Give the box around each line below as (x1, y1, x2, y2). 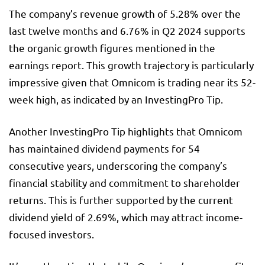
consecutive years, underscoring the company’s (9, 159, 227, 172)
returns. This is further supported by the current (9, 193, 233, 206)
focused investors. (9, 228, 94, 241)
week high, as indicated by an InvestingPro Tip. (9, 93, 223, 106)
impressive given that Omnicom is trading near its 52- (9, 76, 256, 89)
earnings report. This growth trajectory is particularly (9, 59, 254, 72)
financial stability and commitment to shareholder (9, 176, 240, 189)
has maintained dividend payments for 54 (9, 142, 200, 155)
